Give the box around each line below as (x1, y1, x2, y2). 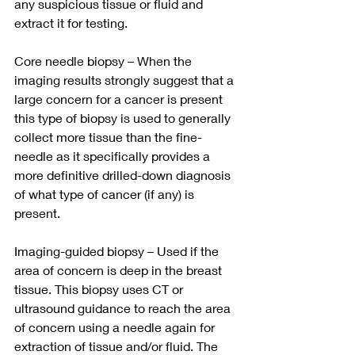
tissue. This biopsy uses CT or (14, 281, 186, 297)
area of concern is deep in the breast (14, 262, 225, 278)
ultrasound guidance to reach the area (14, 300, 234, 316)
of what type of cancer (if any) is (14, 186, 197, 202)
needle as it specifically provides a (14, 148, 213, 164)
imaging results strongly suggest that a (14, 72, 237, 88)
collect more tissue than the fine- (14, 129, 202, 145)
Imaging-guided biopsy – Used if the (14, 243, 222, 259)
